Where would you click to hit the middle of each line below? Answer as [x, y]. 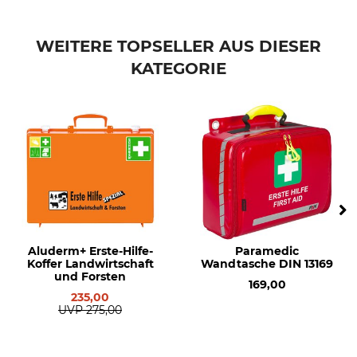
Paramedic [267, 251]
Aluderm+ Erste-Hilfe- [90, 251]
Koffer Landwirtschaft [90, 264]
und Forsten [90, 277]
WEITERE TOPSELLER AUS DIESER [178, 46]
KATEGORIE [178, 69]
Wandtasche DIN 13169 [267, 264]
